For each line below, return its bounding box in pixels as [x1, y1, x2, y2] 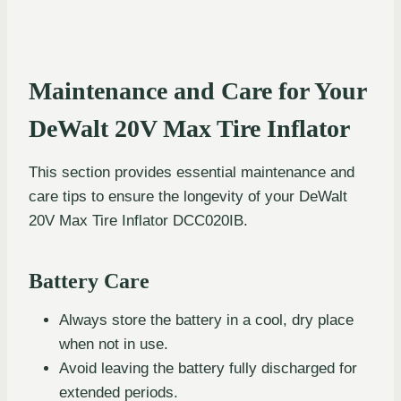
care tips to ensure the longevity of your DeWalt [29, 187, 347, 205]
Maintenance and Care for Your [29, 76, 366, 105]
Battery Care [29, 269, 149, 293]
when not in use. [59, 335, 168, 353]
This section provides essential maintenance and [29, 163, 354, 181]
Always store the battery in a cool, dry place [59, 311, 354, 328]
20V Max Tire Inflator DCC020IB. [29, 211, 248, 229]
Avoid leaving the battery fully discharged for [59, 359, 357, 377]
